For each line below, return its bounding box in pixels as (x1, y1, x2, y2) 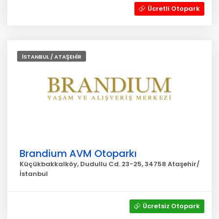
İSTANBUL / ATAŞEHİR (22, 53, 81, 61)
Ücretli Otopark (148, 4, 200, 13)
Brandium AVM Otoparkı (20, 147, 137, 160)
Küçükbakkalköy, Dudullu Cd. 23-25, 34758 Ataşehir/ (20, 159, 199, 169)
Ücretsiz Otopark (143, 201, 200, 211)
